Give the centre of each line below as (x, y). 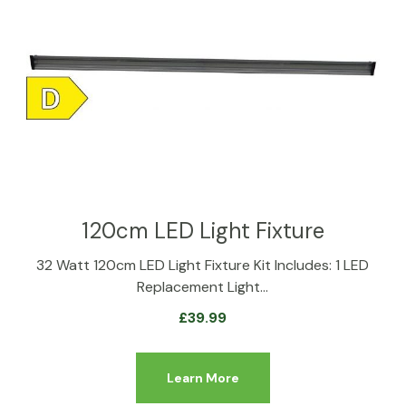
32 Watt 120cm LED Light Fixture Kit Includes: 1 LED (203, 265)
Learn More (203, 377)
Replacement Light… (203, 286)
